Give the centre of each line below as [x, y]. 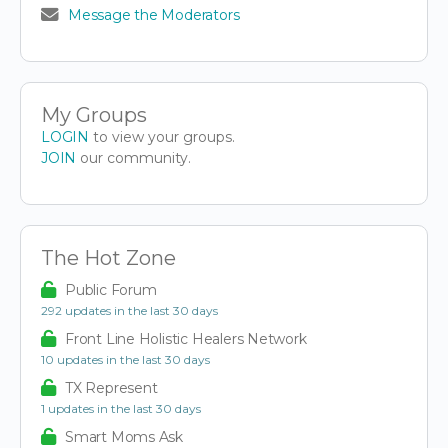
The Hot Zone [108, 258]
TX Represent [111, 388]
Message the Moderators [154, 15]
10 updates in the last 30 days [125, 360]
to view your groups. [161, 137]
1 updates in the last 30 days [121, 409]
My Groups [94, 115]
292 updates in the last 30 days [129, 311]
